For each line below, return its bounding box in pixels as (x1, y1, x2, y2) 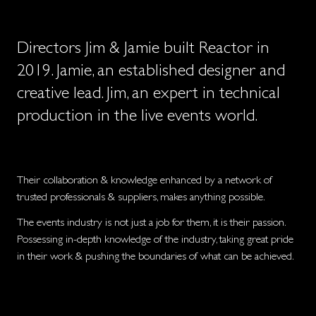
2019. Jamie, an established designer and (17, 60, 285, 80)
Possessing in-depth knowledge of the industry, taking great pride (17, 232, 293, 246)
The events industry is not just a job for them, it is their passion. (17, 215, 285, 229)
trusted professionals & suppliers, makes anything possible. (17, 190, 265, 204)
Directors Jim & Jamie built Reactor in (17, 37, 269, 58)
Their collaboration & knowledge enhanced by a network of (17, 173, 272, 187)
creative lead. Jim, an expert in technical (17, 83, 280, 103)
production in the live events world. (17, 105, 257, 126)
